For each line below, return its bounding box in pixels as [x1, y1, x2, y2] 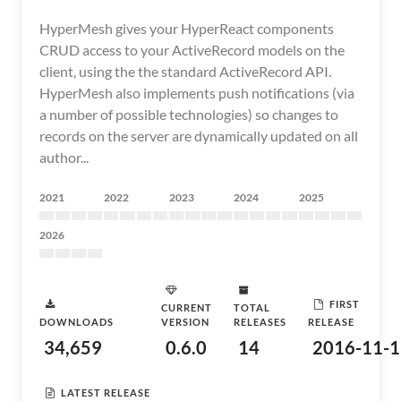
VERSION [161, 316, 209, 328]
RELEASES [234, 316, 286, 328]
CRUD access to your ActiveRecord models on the [39, 41, 345, 58]
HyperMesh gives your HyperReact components [39, 20, 334, 37]
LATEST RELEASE [61, 386, 150, 398]
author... [39, 149, 89, 166]
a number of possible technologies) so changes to [39, 106, 338, 123]
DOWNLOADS [39, 316, 114, 328]
